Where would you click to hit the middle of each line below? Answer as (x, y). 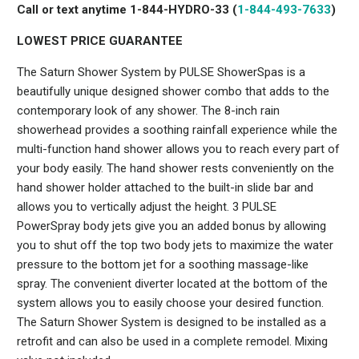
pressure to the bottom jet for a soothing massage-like (163, 265)
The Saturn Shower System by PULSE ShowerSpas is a (161, 73)
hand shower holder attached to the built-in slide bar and (165, 188)
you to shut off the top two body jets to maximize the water (175, 246)
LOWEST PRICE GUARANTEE (100, 41)
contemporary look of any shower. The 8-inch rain (149, 111)
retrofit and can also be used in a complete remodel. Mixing (173, 342)
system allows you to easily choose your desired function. (171, 303)
